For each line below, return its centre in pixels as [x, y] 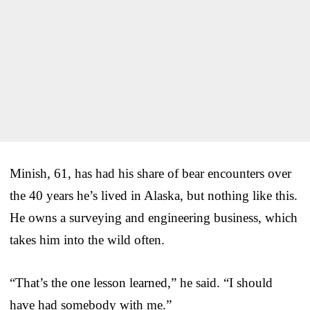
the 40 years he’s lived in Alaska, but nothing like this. [154, 195]
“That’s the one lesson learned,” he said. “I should [141, 282]
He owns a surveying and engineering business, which [154, 217]
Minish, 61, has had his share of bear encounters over [151, 173]
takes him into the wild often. [87, 239]
